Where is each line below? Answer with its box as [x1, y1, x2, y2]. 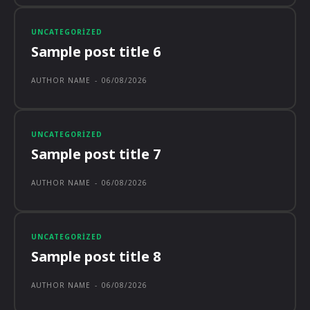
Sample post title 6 [31, 42, 161, 61]
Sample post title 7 [31, 145, 161, 163]
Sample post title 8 [31, 247, 161, 266]
